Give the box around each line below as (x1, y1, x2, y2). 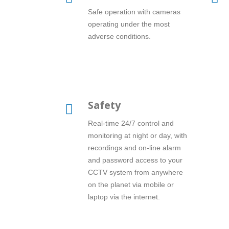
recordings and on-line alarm (88, 143, 181, 152)
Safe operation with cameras (88, 7, 180, 16)
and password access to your (88, 155, 182, 164)
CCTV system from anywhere (88, 168, 183, 176)
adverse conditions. (88, 32, 151, 40)
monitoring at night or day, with (88, 131, 187, 140)
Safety (88, 98, 121, 112)
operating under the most (88, 19, 170, 28)
